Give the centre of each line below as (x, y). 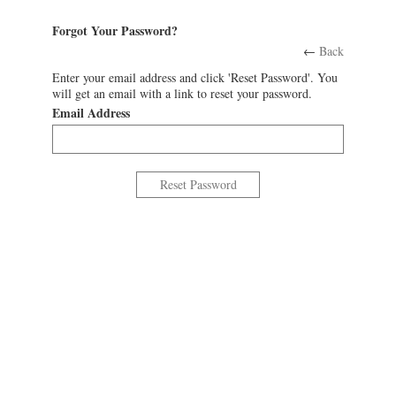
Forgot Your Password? (115, 30)
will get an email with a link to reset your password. (182, 93)
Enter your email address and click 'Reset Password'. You (195, 77)
